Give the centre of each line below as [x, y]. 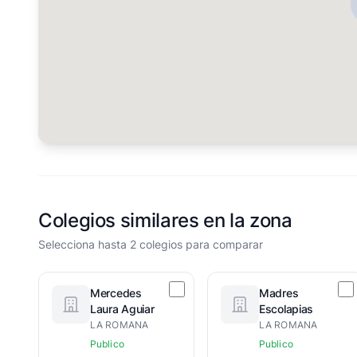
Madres [279, 293]
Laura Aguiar [122, 309]
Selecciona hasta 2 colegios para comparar [151, 244]
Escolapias [286, 309]
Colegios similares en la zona [165, 220]
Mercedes [116, 293]
